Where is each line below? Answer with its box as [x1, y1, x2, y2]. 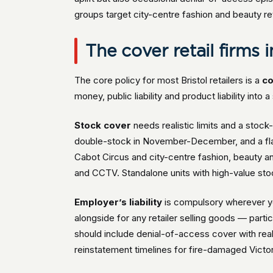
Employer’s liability [74, 196, 163, 208]
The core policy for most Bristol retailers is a [74, 74, 263, 86]
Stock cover [74, 119, 132, 131]
